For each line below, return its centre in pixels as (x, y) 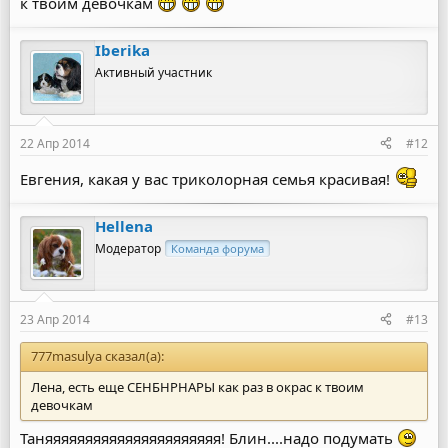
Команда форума (217, 248)
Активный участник (153, 72)
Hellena (124, 225)
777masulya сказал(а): (97, 355)
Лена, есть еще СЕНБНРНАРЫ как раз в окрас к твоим (197, 386)
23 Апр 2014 (55, 319)
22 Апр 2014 (55, 143)
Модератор (128, 248)
